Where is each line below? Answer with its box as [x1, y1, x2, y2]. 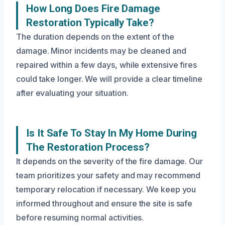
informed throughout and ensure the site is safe [16, 198, 193, 209]
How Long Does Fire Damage [26, 3, 160, 15]
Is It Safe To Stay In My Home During [26, 127, 197, 140]
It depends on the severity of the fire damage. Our [16, 156, 203, 167]
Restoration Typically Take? [26, 17, 154, 29]
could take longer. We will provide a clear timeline [16, 74, 202, 84]
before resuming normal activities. [16, 212, 144, 223]
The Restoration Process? [26, 141, 150, 154]
